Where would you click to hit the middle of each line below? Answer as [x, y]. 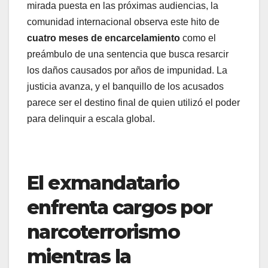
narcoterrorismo [103, 232]
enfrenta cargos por [120, 207]
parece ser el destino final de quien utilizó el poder [133, 102]
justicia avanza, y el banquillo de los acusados [125, 86]
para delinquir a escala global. [91, 118]
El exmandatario [103, 182]
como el [198, 38]
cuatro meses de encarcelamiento [103, 38]
